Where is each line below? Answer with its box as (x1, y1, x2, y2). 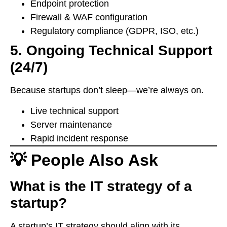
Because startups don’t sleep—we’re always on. (10, 85, 204, 95)
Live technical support (30, 105, 119, 116)
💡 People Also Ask (10, 150, 158, 169)
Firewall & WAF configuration (30, 12, 147, 22)
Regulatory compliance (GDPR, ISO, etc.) (30, 25, 199, 36)
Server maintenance (30, 119, 112, 130)
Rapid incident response (30, 133, 128, 143)
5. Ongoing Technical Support (10, 42, 212, 58)
